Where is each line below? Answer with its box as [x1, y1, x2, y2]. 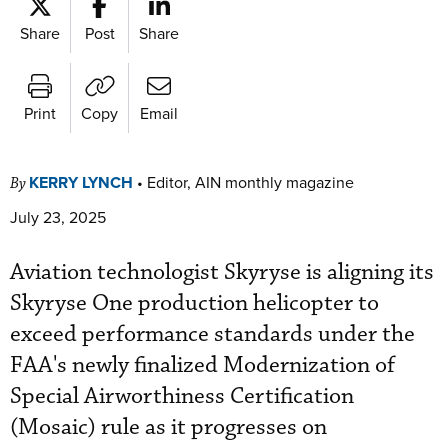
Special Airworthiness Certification [10, 381, 354, 411]
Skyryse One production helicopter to [10, 288, 379, 318]
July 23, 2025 [10, 205, 106, 228]
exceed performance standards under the [10, 319, 415, 349]
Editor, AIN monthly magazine [147, 170, 354, 193]
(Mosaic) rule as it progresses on [10, 412, 327, 442]
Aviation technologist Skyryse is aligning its [10, 257, 434, 287]
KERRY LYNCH [29, 170, 133, 194]
